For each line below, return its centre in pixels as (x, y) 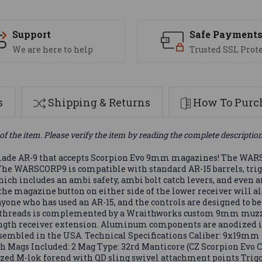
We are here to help (52, 50)
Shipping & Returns (99, 102)
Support (31, 35)
